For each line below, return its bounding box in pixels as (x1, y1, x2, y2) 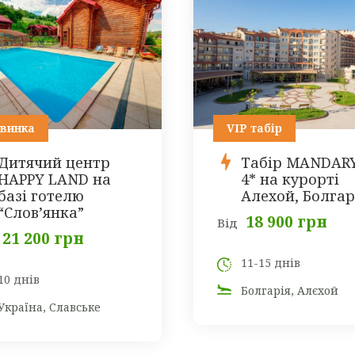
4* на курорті (241, 170, 339, 189)
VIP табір (227, 120, 282, 136)
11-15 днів (241, 255, 300, 271)
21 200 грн (2, 228, 84, 250)
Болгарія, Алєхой (241, 283, 338, 299)
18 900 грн (246, 212, 327, 233)
